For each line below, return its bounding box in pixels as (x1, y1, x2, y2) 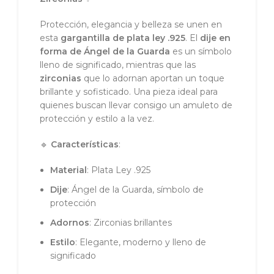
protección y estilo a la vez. (40, 113, 154, 125)
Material (50, 165, 87, 176)
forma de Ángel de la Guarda (40, 46, 170, 57)
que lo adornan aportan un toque (81, 73, 224, 84)
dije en (200, 32, 231, 44)
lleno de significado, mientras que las (40, 59, 196, 71)
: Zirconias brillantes (89, 217, 172, 229)
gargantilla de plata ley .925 (61, 32, 185, 44)
